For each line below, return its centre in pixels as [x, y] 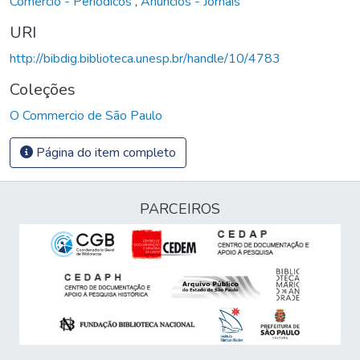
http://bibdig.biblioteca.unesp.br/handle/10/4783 [145, 58]
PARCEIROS [180, 209]
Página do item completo [104, 152]
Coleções [43, 89]
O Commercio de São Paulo [86, 115]
